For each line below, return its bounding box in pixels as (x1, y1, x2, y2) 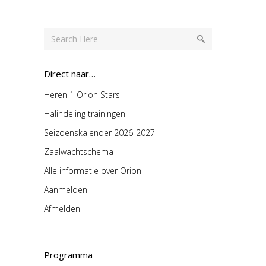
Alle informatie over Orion (44, 165, 141, 177)
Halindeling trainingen (44, 108, 125, 120)
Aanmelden (44, 184, 87, 196)
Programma (44, 249, 93, 261)
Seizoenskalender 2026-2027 (44, 127, 155, 139)
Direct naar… (44, 68, 96, 80)
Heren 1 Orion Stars (44, 89, 120, 101)
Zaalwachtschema (44, 146, 113, 158)
